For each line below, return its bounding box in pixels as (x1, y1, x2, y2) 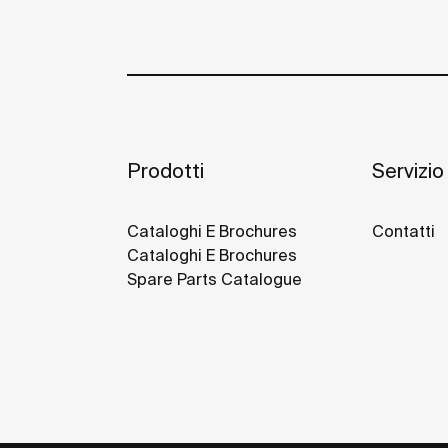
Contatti (371, 221, 435, 240)
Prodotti (127, 158, 204, 182)
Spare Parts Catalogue (127, 269, 302, 288)
